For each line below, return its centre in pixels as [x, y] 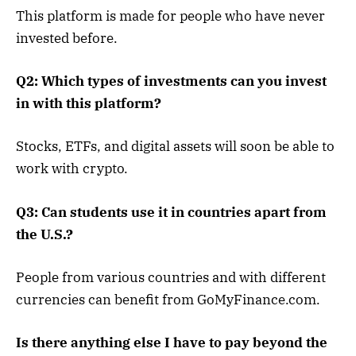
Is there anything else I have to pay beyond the [172, 342]
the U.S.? [44, 234]
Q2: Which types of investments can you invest [171, 81]
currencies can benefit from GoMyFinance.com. [168, 299]
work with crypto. [72, 169]
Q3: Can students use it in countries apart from [171, 212]
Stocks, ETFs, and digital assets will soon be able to [175, 147]
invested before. [67, 39]
